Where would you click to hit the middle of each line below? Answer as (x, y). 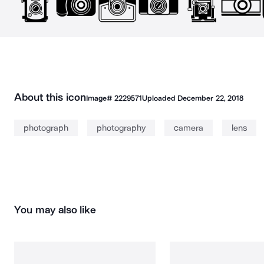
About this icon (50, 97)
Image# (100, 98)
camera (189, 128)
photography (121, 128)
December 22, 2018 (210, 98)
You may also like (55, 210)
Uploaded (160, 98)
